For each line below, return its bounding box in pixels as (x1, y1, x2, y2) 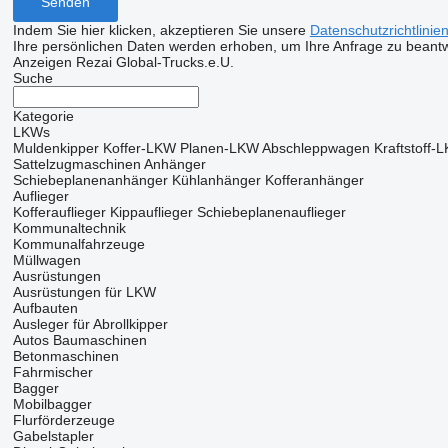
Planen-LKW (179, 140, 259, 156)
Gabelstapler (12, 428, 94, 444)
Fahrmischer (12, 364, 93, 380)
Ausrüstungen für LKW (12, 284, 156, 300)
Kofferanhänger (264, 172, 364, 188)
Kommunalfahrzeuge (12, 236, 145, 252)
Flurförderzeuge (12, 412, 115, 428)
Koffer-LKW (102, 140, 176, 156)
